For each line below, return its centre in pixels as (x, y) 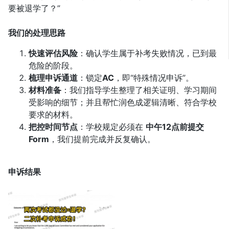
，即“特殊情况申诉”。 (154, 78)
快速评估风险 (53, 53)
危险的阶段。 (53, 65)
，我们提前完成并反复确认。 (102, 139)
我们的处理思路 (37, 33)
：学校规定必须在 (112, 127)
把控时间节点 (53, 127)
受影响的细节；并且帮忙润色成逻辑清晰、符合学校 (123, 102)
